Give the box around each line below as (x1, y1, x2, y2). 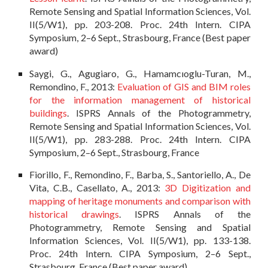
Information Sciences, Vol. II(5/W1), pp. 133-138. (29, 234, 251, 246)
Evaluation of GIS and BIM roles (117, 80, 251, 92)
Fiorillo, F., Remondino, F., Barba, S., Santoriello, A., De (29, 169, 251, 181)
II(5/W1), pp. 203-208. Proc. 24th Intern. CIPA (29, 19, 251, 31)
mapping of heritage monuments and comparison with (29, 195, 251, 207)
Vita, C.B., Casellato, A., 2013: (29, 182, 165, 194)
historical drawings (29, 208, 120, 220)
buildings (29, 106, 68, 118)
